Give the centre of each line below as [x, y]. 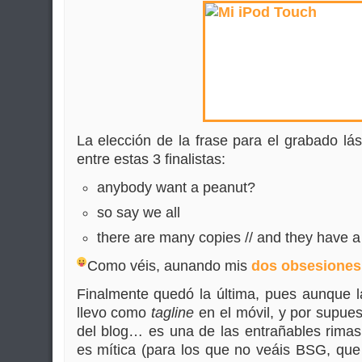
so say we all [138, 213]
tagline [173, 313]
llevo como [114, 313]
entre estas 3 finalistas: [151, 159]
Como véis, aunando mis [170, 266]
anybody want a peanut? [176, 187]
